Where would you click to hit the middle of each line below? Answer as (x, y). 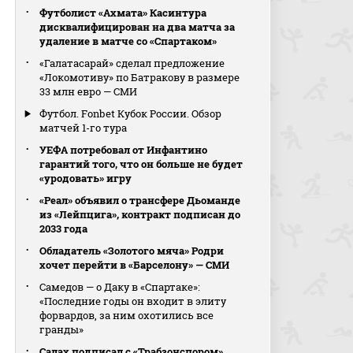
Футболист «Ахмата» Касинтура (123, 13)
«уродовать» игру (86, 178)
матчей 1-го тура (84, 128)
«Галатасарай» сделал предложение (132, 63)
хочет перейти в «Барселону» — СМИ (135, 265)
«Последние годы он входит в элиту (133, 301)
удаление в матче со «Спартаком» (128, 41)
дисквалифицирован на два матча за (137, 27)
